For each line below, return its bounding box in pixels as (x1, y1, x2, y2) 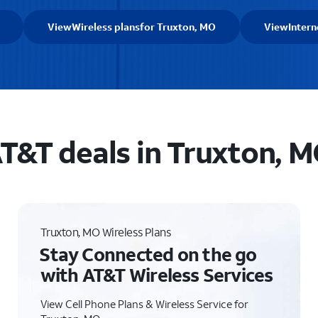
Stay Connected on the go (39, 242, 257, 266)
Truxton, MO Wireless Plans (40, 224, 171, 239)
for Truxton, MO (140, 20, 216, 33)
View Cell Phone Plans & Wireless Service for (40, 297, 248, 311)
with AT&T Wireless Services (40, 263, 273, 287)
